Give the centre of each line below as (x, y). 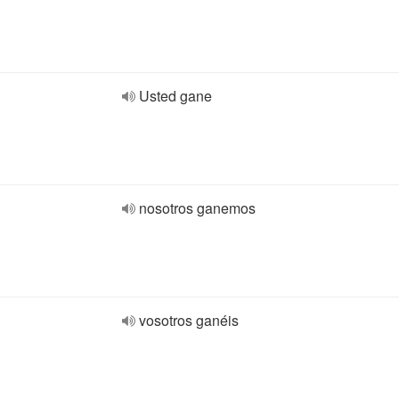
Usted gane (175, 96)
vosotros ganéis (189, 320)
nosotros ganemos (197, 208)
